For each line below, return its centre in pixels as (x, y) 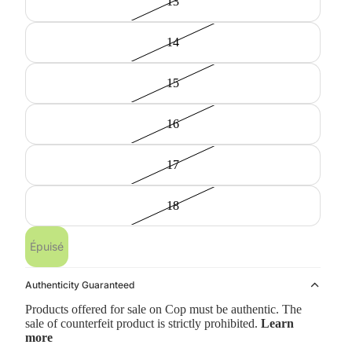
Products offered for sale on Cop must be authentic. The (163, 309)
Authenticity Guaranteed (80, 285)
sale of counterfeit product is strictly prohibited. (143, 323)
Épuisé (47, 246)
